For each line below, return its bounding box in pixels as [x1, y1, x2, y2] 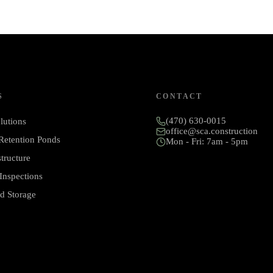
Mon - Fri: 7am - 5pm [166, 136, 248, 147]
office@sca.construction [166, 126, 258, 136]
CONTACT [156, 92, 203, 101]
